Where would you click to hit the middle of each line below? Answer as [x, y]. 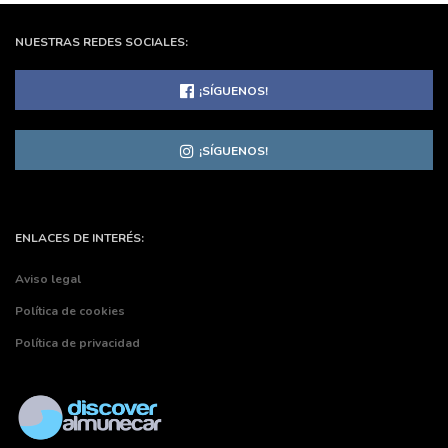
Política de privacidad [77, 343]
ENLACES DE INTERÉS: [79, 238]
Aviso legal [48, 279]
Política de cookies [70, 311]
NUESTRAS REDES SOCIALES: [101, 42]
